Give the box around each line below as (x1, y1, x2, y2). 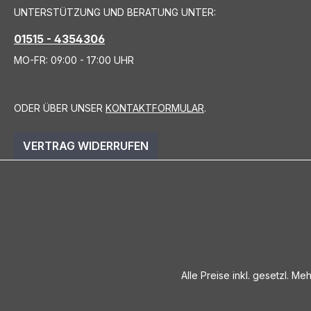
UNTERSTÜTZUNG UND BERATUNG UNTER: (14, 6, 216, 18)
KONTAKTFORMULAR (106, 101, 204, 114)
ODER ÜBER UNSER (14, 101, 106, 114)
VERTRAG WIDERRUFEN (23, 138, 149, 153)
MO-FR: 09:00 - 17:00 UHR (14, 53, 134, 66)
